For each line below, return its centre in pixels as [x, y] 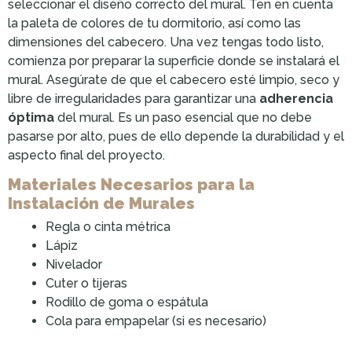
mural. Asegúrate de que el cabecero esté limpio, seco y [174, 79]
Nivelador [74, 264]
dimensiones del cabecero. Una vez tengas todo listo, [166, 42]
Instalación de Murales [101, 203]
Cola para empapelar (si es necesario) [156, 321]
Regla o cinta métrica [108, 226]
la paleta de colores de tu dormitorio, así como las [154, 23]
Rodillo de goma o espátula [127, 302]
